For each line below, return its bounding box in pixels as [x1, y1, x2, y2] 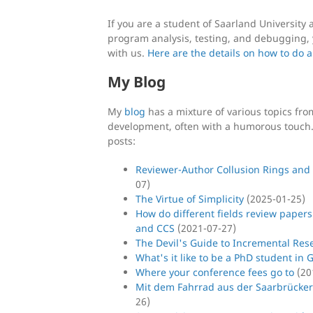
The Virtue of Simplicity [136, 191, 244, 205]
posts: [108, 133, 136, 147]
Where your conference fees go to [136, 265, 294, 279]
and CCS [136, 221, 175, 235]
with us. [108, 45, 147, 59]
